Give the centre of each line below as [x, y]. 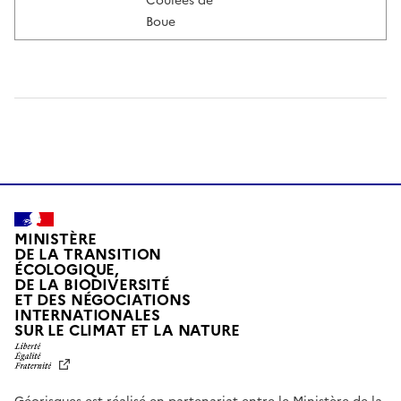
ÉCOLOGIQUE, [67, 269]
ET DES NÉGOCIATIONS [102, 300]
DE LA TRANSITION [88, 254]
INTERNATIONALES [87, 315]
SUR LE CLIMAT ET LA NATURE [127, 330]
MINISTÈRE [55, 239]
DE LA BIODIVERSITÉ [92, 285]
